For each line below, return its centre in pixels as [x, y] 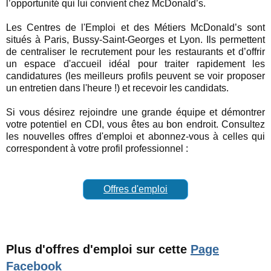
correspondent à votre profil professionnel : [97, 148]
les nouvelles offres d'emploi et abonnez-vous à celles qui [135, 136]
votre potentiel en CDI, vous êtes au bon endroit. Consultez [135, 124]
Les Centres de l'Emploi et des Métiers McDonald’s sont [135, 27]
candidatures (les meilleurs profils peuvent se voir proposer [135, 76]
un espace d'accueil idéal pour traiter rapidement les [135, 64]
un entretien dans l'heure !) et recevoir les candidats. [119, 88]
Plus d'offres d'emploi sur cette [98, 249]
